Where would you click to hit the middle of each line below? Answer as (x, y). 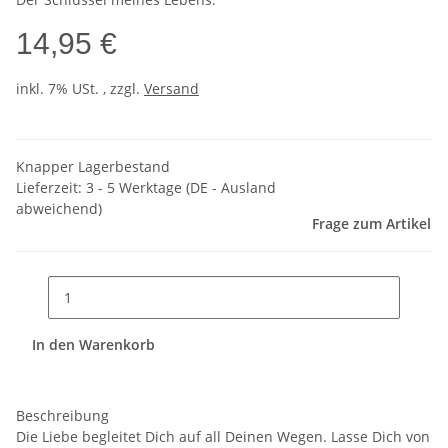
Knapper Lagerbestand (93, 167)
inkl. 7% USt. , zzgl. (80, 89)
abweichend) (59, 209)
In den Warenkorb (95, 344)
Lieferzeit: (51, 188)
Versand (171, 89)
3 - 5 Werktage (136, 188)
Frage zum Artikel (371, 224)
